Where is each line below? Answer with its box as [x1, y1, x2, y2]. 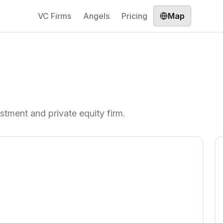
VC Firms [38, 11, 71, 21]
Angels [83, 11, 110, 21]
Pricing [121, 11, 147, 21]
